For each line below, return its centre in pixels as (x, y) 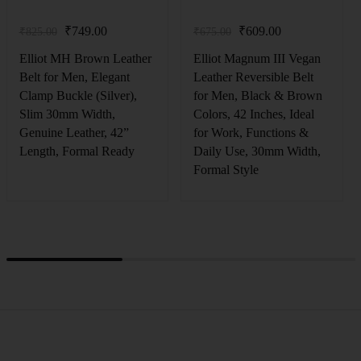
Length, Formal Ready (77, 151)
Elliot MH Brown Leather (85, 58)
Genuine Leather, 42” (74, 132)
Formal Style (226, 169)
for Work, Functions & (251, 132)
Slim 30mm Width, (67, 114)
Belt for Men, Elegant (74, 77)
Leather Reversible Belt (253, 77)
